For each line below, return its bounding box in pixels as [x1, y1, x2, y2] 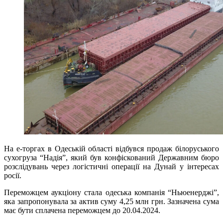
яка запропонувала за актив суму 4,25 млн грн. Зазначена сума [4, 197, 219, 206]
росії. [4, 171, 21, 180]
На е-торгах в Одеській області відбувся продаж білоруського [4, 144, 219, 153]
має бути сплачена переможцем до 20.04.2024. [4, 206, 160, 215]
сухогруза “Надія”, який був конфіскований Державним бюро [4, 153, 219, 162]
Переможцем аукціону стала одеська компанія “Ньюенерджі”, [4, 188, 219, 197]
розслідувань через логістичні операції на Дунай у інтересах [4, 162, 219, 171]
